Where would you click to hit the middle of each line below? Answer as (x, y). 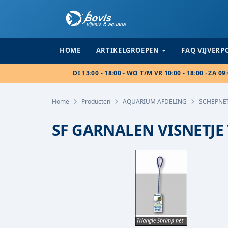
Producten (96, 102)
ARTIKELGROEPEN (127, 50)
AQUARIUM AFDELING (155, 102)
